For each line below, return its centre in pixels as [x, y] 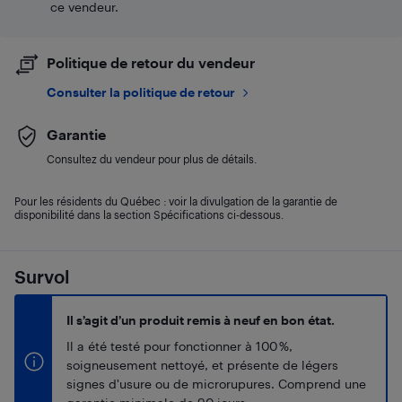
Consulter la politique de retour [141, 92]
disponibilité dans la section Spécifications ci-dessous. [149, 214]
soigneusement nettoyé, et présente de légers [202, 365]
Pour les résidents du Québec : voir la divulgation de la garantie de [176, 201]
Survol [42, 276]
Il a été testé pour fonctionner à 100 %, [179, 346]
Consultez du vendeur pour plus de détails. [152, 159]
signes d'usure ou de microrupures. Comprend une [216, 384]
